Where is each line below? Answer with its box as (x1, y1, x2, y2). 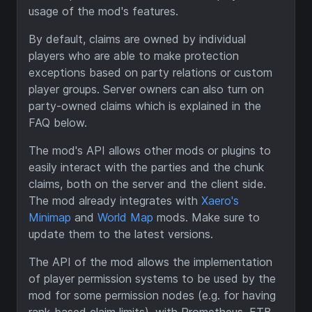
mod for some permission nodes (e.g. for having (29, 288, 276, 302)
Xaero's (201, 194, 239, 208)
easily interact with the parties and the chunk (29, 160, 264, 174)
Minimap (29, 210, 71, 224)
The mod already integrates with (29, 194, 201, 208)
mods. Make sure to (153, 210, 260, 224)
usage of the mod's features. (29, 4, 178, 18)
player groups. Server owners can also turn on (29, 82, 264, 96)
